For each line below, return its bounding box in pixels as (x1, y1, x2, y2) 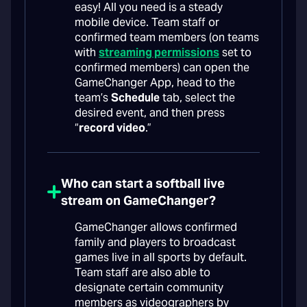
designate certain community (75, 280, 223, 295)
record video (79, 121, 145, 136)
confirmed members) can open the (75, 60, 249, 75)
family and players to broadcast (75, 235, 236, 250)
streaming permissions (99, 45, 219, 60)
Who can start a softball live (61, 175, 225, 192)
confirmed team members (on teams (75, 30, 259, 45)
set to (219, 45, 251, 60)
